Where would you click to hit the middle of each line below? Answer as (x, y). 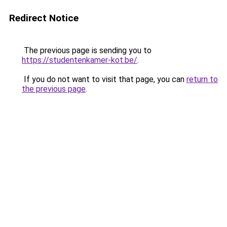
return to (202, 79)
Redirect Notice (44, 18)
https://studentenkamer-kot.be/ (80, 60)
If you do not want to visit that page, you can (104, 79)
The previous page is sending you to (87, 50)
